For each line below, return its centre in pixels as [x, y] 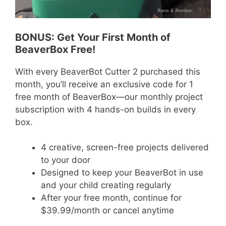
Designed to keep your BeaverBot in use [122, 173]
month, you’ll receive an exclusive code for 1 [104, 84]
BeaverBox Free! [55, 49]
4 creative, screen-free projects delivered [125, 148]
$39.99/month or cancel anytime [107, 211]
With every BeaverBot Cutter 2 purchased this [108, 71]
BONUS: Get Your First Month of [93, 37]
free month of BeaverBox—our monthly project [109, 97]
